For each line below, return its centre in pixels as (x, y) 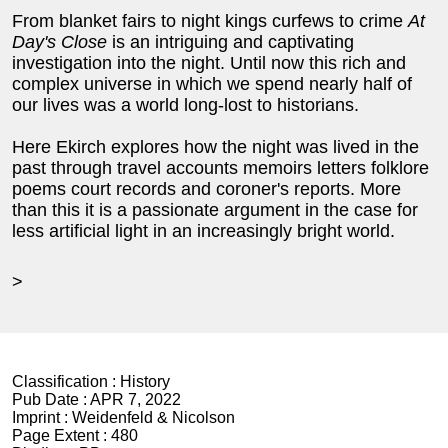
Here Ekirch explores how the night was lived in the (215, 147)
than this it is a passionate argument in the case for (215, 210)
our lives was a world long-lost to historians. (185, 105)
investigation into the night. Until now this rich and (209, 63)
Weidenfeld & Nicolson (153, 417)
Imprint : (42, 417)
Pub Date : (51, 399)
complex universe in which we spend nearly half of (212, 84)
